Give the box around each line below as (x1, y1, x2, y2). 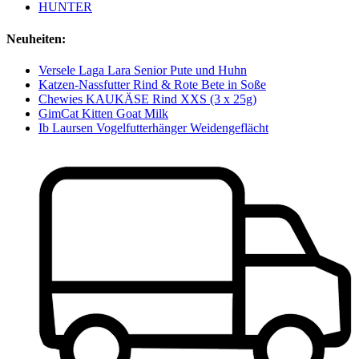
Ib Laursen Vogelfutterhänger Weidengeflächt (38, 120, 268, 135)
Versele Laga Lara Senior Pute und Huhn (38, 63, 247, 77)
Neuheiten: (6, 31, 66, 46)
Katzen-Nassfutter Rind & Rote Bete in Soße (38, 77, 266, 91)
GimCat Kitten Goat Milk (38, 106, 168, 120)
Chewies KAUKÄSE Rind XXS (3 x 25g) (38, 91, 256, 106)
